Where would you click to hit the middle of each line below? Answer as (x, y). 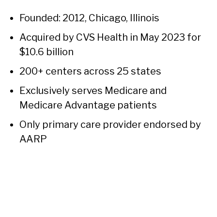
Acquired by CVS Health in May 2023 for (110, 38)
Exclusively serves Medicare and (93, 91)
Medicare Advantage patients (88, 105)
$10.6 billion (46, 52)
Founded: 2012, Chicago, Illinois (89, 18)
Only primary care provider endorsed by (110, 125)
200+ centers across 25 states (90, 71)
